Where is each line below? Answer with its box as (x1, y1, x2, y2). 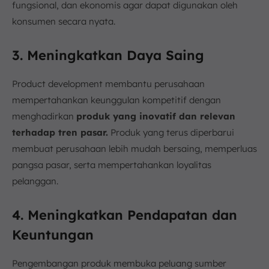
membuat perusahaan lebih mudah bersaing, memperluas (12, 142, 257, 154)
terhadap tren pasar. (12, 126, 108, 138)
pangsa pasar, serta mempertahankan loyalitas (12, 159, 211, 171)
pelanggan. (12, 175, 58, 187)
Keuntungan (12, 226, 94, 243)
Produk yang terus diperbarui (108, 126, 234, 138)
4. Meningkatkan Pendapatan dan (12, 206, 237, 223)
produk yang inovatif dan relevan (76, 110, 235, 122)
